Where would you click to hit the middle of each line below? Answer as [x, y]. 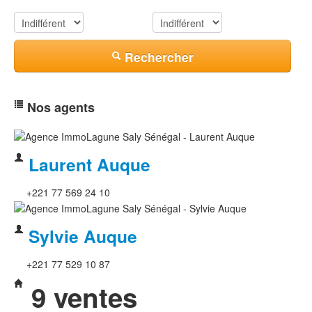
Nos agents [59, 107]
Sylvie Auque [80, 236]
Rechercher [159, 57]
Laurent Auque [87, 165]
